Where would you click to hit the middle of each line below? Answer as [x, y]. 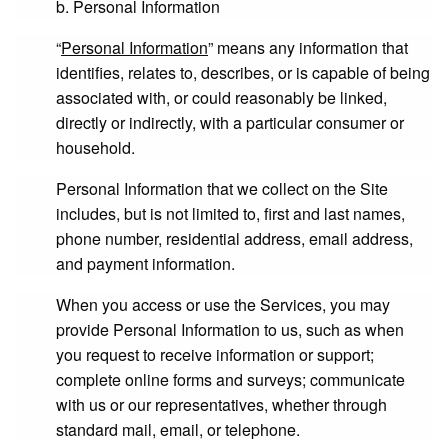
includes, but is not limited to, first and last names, [230, 213]
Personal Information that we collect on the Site [222, 188]
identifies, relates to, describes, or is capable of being [243, 72]
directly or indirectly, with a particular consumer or [230, 122]
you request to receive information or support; [215, 354]
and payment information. [145, 263]
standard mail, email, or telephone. [178, 429]
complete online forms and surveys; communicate [230, 379]
